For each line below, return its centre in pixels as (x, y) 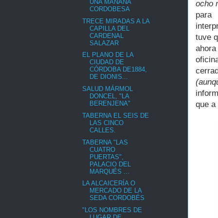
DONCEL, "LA (109, 96)
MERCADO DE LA (116, 191)
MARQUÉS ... (110, 171)
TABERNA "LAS (105, 142)
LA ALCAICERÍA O (109, 183)
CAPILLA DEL (110, 28)
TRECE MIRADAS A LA (116, 21)
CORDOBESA (110, 9)
